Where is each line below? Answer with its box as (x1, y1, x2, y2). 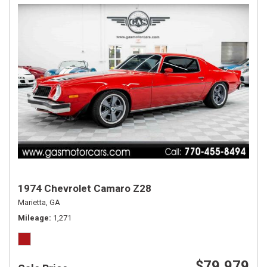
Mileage (18, 213, 49, 223)
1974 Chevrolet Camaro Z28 (18, 182, 151, 195)
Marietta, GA (18, 198, 60, 207)
